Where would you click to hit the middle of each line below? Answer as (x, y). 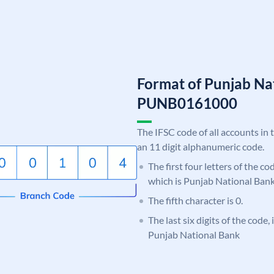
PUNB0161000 (187, 103)
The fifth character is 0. (195, 200)
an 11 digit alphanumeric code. (201, 146)
